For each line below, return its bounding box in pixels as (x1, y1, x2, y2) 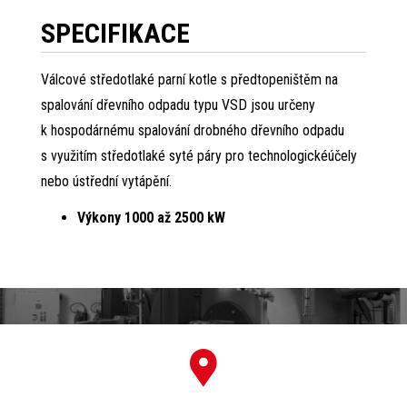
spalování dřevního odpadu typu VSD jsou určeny (40, 96, 315, 114)
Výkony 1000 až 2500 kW (76, 209, 225, 227)
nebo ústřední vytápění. (40, 173, 172, 191)
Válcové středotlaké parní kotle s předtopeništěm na (40, 71, 338, 89)
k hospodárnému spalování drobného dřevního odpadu (40, 122, 344, 140)
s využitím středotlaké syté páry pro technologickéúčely (40, 147, 357, 165)
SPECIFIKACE (40, 16, 190, 49)
